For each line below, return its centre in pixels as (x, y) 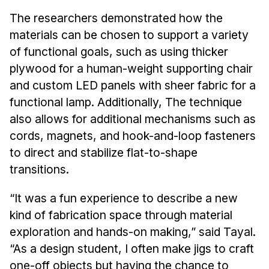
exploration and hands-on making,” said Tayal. (132, 231)
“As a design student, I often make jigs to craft (131, 248)
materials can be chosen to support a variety (129, 35)
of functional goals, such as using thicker (119, 51)
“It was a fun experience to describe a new (123, 198)
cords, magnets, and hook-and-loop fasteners (132, 135)
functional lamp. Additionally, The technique (125, 102)
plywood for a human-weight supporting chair (131, 68)
